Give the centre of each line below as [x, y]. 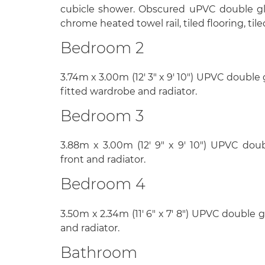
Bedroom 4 [103, 184]
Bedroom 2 [102, 48]
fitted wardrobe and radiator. [129, 92]
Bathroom [99, 252]
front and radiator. [103, 160]
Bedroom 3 [102, 116]
